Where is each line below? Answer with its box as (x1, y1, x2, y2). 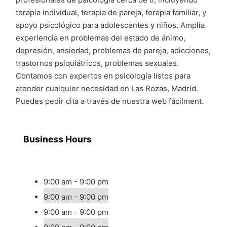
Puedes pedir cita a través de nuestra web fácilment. (16, 96, 204, 106)
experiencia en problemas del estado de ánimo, (16, 33, 185, 43)
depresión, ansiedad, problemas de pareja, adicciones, (16, 46, 211, 55)
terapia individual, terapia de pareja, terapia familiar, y (16, 8, 206, 17)
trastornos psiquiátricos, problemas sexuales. (16, 58, 179, 68)
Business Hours (23, 133, 92, 144)
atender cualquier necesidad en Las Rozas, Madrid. (16, 84, 198, 93)
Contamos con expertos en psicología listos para (16, 71, 191, 81)
